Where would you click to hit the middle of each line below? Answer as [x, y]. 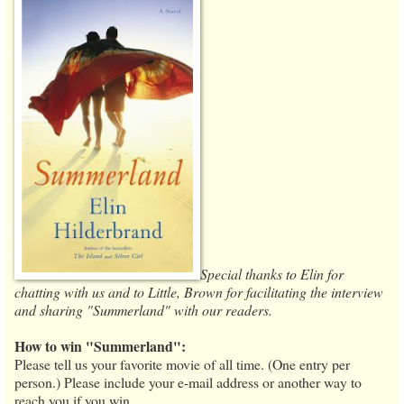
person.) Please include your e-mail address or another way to [188, 381]
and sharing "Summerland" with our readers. [143, 309]
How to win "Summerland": [100, 345]
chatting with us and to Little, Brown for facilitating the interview [199, 291]
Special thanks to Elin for [272, 273]
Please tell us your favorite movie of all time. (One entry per [182, 363]
